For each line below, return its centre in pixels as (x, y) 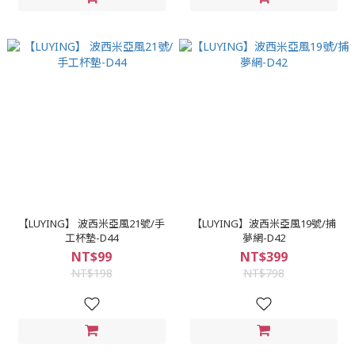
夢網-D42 (263, 238)
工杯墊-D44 (92, 238)
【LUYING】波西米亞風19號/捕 (263, 223)
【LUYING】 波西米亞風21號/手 (48, 223)
